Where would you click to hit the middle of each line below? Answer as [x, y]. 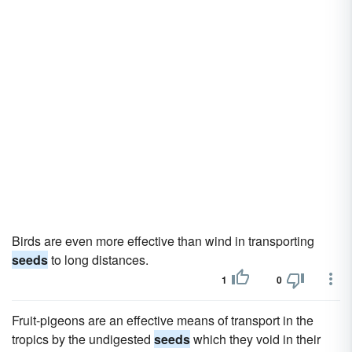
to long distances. [98, 260]
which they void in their [255, 339]
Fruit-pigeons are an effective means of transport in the [163, 320]
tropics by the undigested [83, 339]
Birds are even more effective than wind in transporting [163, 241]
